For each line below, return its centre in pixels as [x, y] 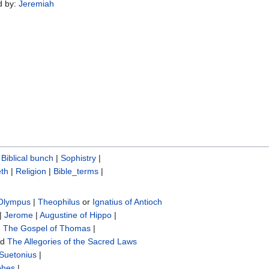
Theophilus [59, 202]
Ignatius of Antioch [127, 202]
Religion [31, 171]
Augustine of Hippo [76, 215]
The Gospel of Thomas [47, 228]
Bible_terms [76, 171]
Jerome [19, 215]
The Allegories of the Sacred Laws [72, 242]
